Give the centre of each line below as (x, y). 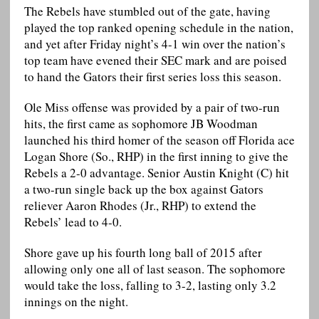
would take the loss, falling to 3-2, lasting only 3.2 (150, 286)
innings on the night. (76, 302)
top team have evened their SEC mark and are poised (155, 61)
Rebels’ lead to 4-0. (73, 222)
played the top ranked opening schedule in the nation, (158, 28)
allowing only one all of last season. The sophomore (155, 269)
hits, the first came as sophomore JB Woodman (141, 124)
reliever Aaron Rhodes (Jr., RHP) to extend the (140, 206)
